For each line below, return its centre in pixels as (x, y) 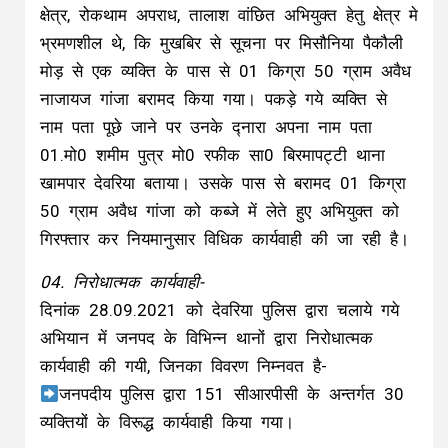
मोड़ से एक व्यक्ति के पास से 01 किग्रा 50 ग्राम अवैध (225, 71)
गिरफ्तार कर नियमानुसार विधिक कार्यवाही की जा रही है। (224, 239)
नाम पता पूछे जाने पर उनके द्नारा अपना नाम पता (206, 127)
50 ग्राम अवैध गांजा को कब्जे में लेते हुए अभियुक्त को (219, 211)
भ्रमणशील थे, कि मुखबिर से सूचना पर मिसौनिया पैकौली (221, 43)
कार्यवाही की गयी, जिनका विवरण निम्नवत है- (183, 366)
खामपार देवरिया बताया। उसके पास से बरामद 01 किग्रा (223, 183)
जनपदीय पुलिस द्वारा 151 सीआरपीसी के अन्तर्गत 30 (232, 394)
